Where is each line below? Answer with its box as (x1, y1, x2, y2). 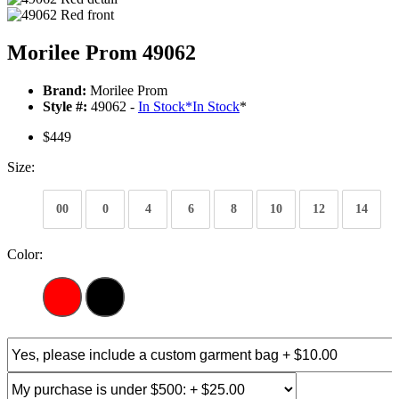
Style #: (43, 99, 87, 115)
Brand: (43, 83, 86, 99)
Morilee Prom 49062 (7, 41, 196, 65)
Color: (7, 247, 43, 263)
